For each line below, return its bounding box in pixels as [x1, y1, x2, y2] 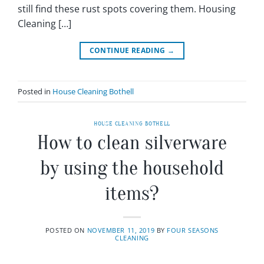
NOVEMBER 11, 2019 [87, 226, 155, 235]
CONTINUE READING [89, 45, 167, 56]
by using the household [40, 156, 224, 180]
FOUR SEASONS [167, 226, 219, 235]
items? [105, 181, 159, 205]
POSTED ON [45, 226, 87, 235]
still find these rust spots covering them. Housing [18, 2, 236, 16]
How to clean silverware [37, 131, 227, 154]
